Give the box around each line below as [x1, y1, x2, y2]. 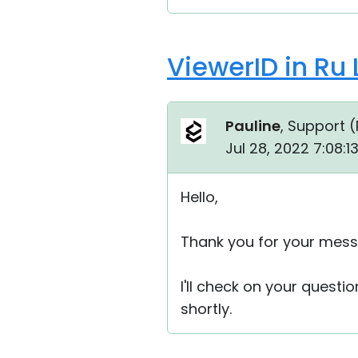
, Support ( [280, 116, 356, 136]
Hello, [181, 187, 218, 207]
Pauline [225, 116, 280, 136]
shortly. [181, 299, 232, 319]
